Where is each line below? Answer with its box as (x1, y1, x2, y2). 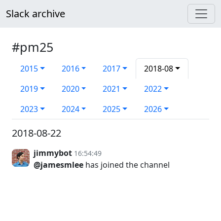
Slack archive (6, 7, 65, 20)
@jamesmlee (34, 159, 83, 170)
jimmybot (34, 147, 72, 158)
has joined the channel (83, 159, 170, 170)
